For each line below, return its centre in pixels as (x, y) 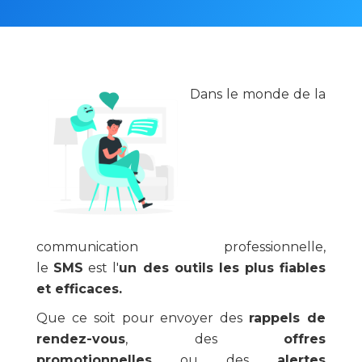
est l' (101, 268)
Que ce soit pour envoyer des (143, 318)
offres (305, 339)
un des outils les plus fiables (222, 268)
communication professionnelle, (181, 247)
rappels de (288, 318)
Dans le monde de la (258, 94)
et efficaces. (79, 289)
